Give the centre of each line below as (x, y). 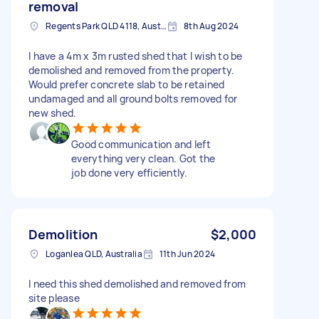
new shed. (53, 113)
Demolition (63, 234)
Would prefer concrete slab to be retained (127, 84)
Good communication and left (141, 144)
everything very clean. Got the (143, 158)
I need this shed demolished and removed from (137, 283)
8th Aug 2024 (211, 26)
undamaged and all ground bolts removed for (133, 98)
